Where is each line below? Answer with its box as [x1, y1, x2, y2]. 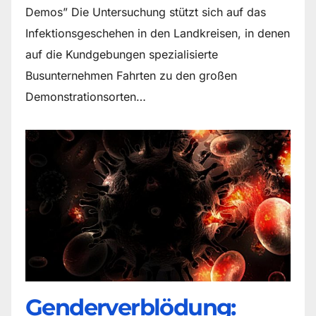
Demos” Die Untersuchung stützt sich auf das [25, 4, 266, 19]
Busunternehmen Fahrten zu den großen [25, 68, 237, 83]
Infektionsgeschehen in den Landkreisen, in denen [25, 25, 290, 40]
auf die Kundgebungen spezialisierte [25, 47, 218, 61]
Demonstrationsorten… [25, 89, 146, 104]
